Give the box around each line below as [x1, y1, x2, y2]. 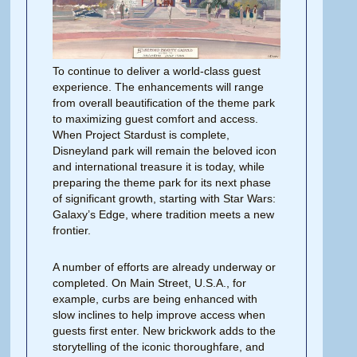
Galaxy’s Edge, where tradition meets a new [53, 207, 275, 221]
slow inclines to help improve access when [53, 308, 266, 321]
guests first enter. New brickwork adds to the [53, 324, 277, 337]
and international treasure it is [53, 159, 206, 173]
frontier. [53, 223, 92, 237]
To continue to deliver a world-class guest [53, 64, 261, 77]
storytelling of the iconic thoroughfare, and [53, 339, 265, 353]
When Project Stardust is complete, [53, 127, 230, 141]
